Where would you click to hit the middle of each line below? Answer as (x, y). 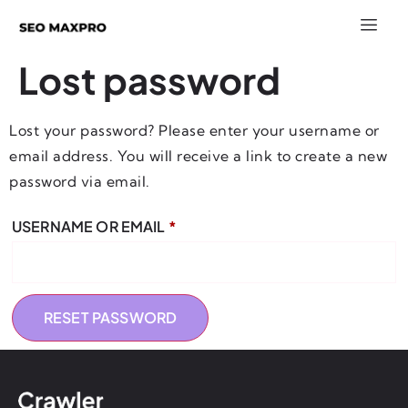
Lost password (149, 80)
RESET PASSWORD (111, 317)
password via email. (80, 181)
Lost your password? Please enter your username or (194, 130)
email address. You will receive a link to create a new (198, 156)
